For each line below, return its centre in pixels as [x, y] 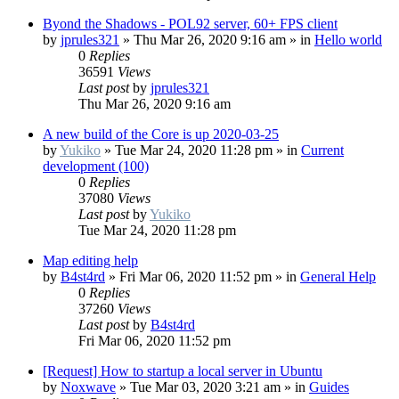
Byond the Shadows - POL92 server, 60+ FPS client [190, 24]
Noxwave [88, 387]
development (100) [96, 167]
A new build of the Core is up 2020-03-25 [161, 134]
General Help [338, 277]
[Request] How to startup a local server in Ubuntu [183, 371]
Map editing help [90, 261]
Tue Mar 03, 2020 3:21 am [205, 387]
